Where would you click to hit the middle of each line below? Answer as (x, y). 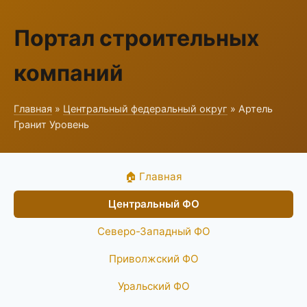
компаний (69, 73)
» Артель (250, 109)
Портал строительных (136, 38)
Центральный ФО (153, 204)
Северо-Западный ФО (153, 231)
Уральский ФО (153, 286)
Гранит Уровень (51, 124)
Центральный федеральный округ (145, 109)
